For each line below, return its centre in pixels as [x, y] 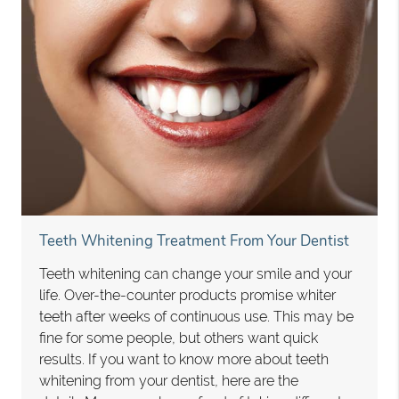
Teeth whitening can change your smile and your [196, 274]
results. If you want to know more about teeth [184, 360]
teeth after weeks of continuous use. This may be [197, 317]
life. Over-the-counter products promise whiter [188, 296]
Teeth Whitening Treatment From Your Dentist [195, 241]
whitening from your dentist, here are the [169, 381]
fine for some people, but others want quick [179, 338]
